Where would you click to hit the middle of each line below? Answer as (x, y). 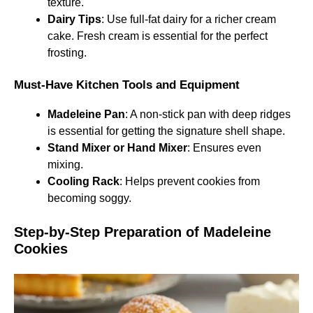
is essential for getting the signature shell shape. (166, 131)
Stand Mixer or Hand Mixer (117, 148)
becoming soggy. (89, 198)
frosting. (67, 53)
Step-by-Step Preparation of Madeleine (143, 232)
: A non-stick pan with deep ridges (208, 114)
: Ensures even (224, 148)
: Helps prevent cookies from (190, 181)
